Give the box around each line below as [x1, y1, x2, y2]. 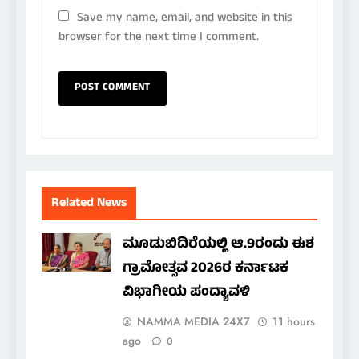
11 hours [272, 313, 315, 329]
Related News [51, 192, 127, 214]
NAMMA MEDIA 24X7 [137, 313, 250, 329]
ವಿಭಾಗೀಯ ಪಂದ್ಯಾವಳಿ [123, 280, 250, 305]
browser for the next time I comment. [58, 27, 259, 48]
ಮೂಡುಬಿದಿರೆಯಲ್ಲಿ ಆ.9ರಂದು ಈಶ [123, 232, 314, 257]
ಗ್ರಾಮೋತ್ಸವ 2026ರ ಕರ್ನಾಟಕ [123, 256, 288, 281]
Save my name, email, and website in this [77, 8, 292, 29]
